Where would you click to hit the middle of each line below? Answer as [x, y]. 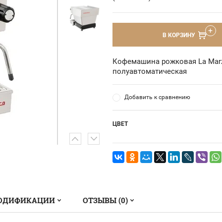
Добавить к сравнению [157, 97]
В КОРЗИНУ [179, 35]
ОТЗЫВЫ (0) [105, 200]
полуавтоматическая [150, 71]
